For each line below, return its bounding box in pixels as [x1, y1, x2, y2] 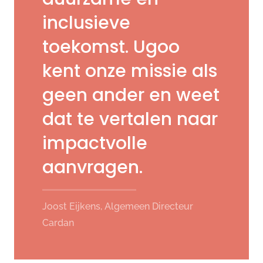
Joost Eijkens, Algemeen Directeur [42, 200, 193, 212]
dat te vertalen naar [42, 106, 218, 131]
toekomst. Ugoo [42, 34, 180, 59]
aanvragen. [42, 154, 143, 180]
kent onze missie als [42, 58, 217, 83]
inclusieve [42, 10, 130, 35]
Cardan [42, 217, 74, 228]
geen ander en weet [42, 82, 220, 107]
